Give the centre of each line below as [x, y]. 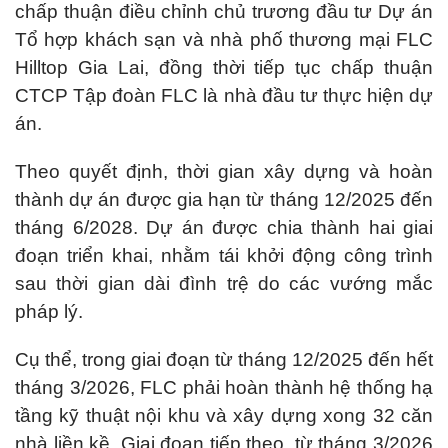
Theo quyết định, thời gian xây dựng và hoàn [224, 171]
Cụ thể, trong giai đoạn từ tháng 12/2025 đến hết [224, 359]
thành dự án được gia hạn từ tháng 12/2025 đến [224, 199]
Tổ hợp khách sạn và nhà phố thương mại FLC [224, 39]
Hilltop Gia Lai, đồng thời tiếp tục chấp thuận [224, 67]
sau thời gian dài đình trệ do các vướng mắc [224, 283]
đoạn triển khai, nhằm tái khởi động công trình [224, 255]
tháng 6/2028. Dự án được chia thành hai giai [224, 227]
